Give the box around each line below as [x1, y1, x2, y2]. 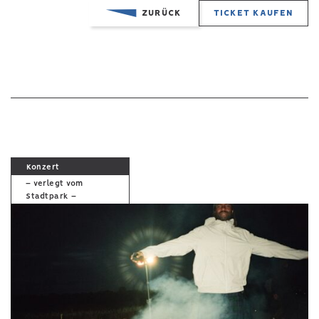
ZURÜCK [141, 9, 182, 17]
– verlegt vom [26, 179, 83, 187]
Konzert [26, 163, 60, 171]
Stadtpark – [26, 192, 77, 200]
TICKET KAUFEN [213, 9, 293, 17]
